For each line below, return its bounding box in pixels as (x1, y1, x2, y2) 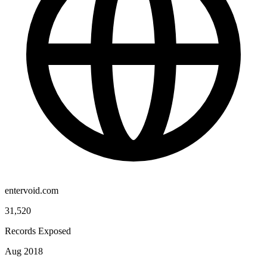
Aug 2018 (5, 246, 43, 256)
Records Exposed (5, 225, 71, 236)
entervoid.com (5, 185, 58, 195)
